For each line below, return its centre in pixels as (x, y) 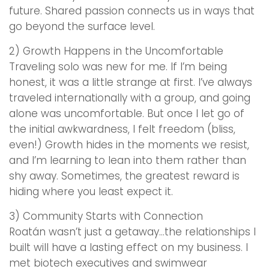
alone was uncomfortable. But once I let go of (127, 113)
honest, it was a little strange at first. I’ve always (131, 82)
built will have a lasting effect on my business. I (128, 247)
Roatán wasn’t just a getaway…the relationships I (132, 232)
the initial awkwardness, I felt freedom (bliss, (122, 129)
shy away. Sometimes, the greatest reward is (124, 176)
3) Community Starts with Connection (106, 216)
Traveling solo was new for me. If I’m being (118, 67)
